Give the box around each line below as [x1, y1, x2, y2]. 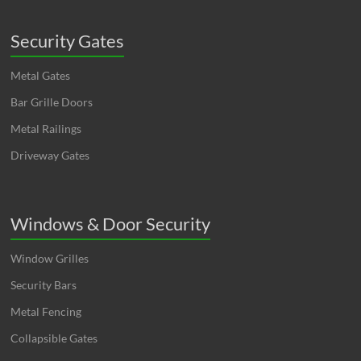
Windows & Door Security [10, 213, 211, 234]
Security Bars [10, 278, 77, 292]
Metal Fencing [10, 305, 82, 318]
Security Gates [10, 30, 125, 52]
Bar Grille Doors [10, 95, 93, 109]
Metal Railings [10, 122, 82, 135]
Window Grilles [10, 251, 89, 265]
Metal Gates [10, 68, 71, 82]
